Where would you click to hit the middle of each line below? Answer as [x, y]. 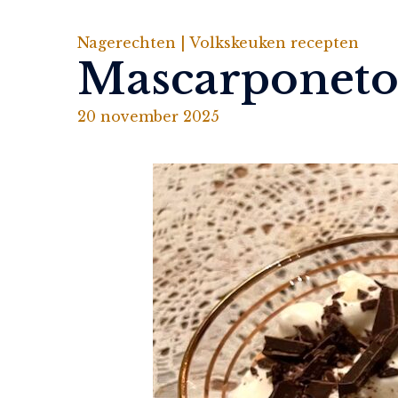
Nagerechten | [133, 43]
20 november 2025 [148, 116]
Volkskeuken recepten [274, 43]
